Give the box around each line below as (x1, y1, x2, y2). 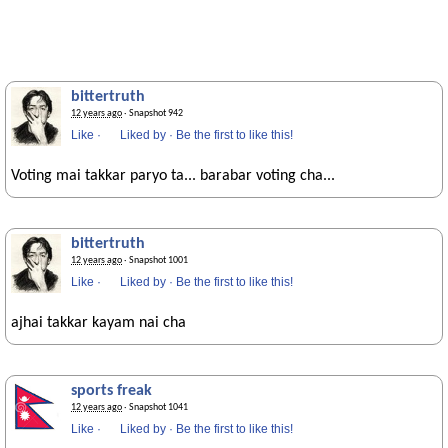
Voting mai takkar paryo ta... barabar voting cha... (11, 168, 335, 184)
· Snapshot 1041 (122, 402, 188, 413)
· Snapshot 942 (122, 108, 183, 119)
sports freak (71, 383, 152, 399)
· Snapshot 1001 (122, 255, 188, 266)
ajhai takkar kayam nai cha (11, 315, 186, 331)
